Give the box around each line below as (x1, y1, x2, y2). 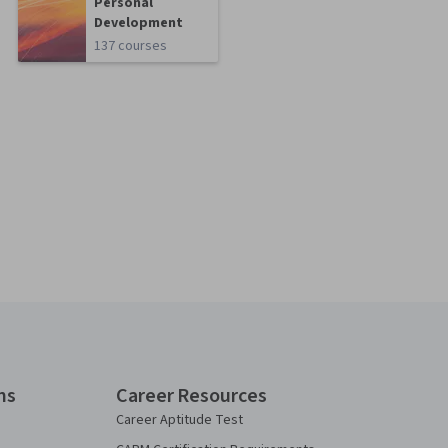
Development (94, 13, 184, 33)
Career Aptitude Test (116, 410, 243, 430)
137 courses (94, 36, 168, 56)
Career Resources (116, 382, 267, 410)
